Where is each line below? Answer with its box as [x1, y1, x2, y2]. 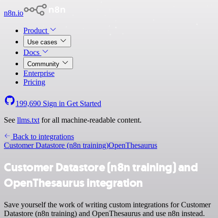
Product [23, 26, 49, 35]
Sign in [41, 99, 67, 108]
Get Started [67, 99, 101, 108]
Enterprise [23, 69, 54, 77]
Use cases [27, 38, 59, 46]
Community [27, 60, 61, 68]
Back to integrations [11, 132, 74, 141]
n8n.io [4, 9, 23, 17]
